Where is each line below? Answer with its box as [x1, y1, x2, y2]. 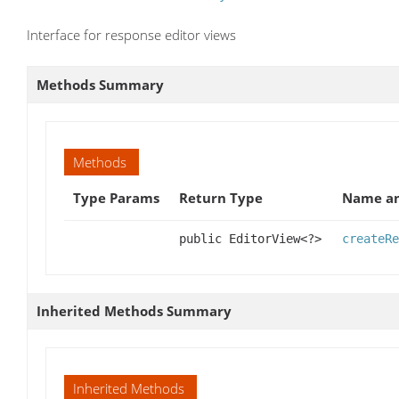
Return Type [179, 189, 263, 208]
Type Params [73, 189, 159, 208]
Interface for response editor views [27, 26, 236, 45]
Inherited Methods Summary [37, 302, 232, 321]
